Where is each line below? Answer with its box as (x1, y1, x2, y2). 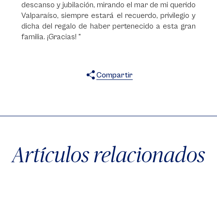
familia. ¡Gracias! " (21, 32, 81, 41)
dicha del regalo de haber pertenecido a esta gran (21, 22, 196, 31)
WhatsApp (121, 86, 157, 95)
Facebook (109, 86, 143, 95)
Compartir (96, 71, 133, 79)
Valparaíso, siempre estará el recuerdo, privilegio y (21, 11, 196, 20)
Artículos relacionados (12, 142, 205, 167)
